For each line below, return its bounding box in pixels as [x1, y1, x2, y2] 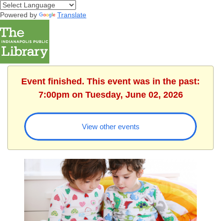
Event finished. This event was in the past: [21, 76, 200, 86]
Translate [57, 11, 86, 19]
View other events [81, 122, 140, 131]
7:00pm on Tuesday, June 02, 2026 [38, 89, 183, 100]
